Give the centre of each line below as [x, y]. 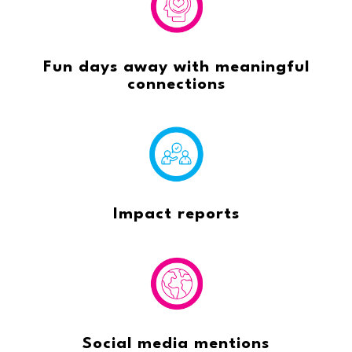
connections [176, 85]
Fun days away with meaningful [176, 68]
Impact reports [176, 214]
